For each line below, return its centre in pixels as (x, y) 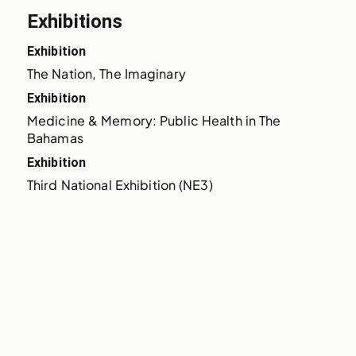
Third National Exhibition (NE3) (120, 184)
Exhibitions (75, 21)
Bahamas (55, 137)
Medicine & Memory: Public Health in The (154, 120)
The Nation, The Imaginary (106, 73)
